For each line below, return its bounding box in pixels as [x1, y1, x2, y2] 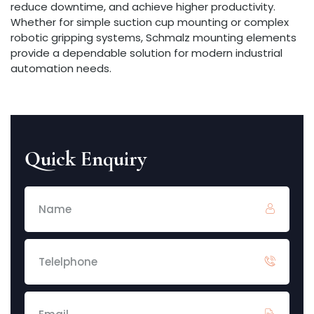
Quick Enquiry [25, 146, 146, 172]
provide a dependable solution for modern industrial [11, 46, 282, 60]
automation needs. [11, 61, 111, 76]
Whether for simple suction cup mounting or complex [11, 15, 289, 29]
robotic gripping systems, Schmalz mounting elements [11, 30, 296, 45]
